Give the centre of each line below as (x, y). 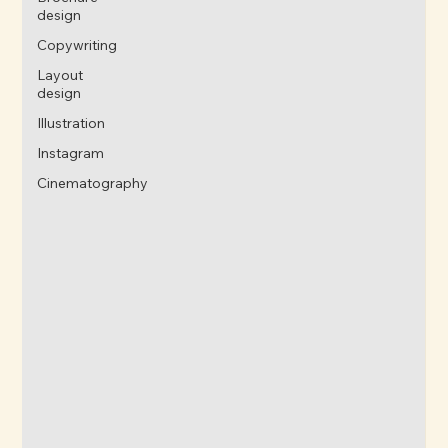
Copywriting (77, 44)
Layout (60, 74)
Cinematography (93, 182)
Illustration (71, 122)
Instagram (71, 152)
